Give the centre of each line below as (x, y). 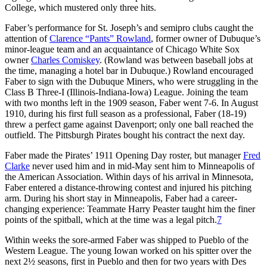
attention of (27, 38)
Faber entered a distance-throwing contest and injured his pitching (128, 187)
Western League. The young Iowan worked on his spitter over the (128, 250)
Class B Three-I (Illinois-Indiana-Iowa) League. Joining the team (126, 92)
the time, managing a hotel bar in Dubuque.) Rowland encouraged (129, 70)
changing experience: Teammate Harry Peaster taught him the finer (130, 209)
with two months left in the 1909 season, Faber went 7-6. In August (131, 103)
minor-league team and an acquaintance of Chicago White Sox (122, 49)
